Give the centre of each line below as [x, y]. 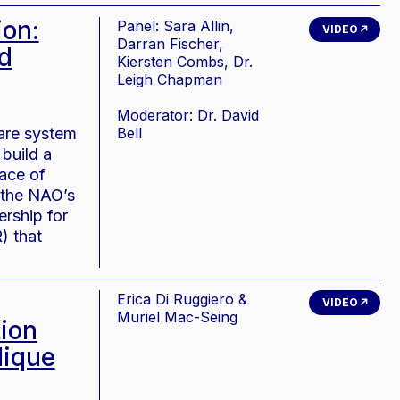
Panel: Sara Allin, [175, 26]
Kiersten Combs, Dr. [184, 62]
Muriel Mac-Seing [177, 317]
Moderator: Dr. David [187, 115]
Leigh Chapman [169, 79]
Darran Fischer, [170, 44]
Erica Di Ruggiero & [182, 299]
